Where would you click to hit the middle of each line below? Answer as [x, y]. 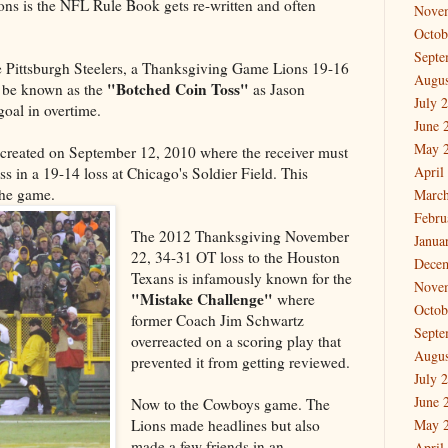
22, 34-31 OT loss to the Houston [236, 256]
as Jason [279, 88]
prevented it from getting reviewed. [241, 361]
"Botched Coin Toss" [180, 88]
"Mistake [162, 298]
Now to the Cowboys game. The [231, 403]
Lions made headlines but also [226, 424]
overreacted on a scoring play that [236, 340]
